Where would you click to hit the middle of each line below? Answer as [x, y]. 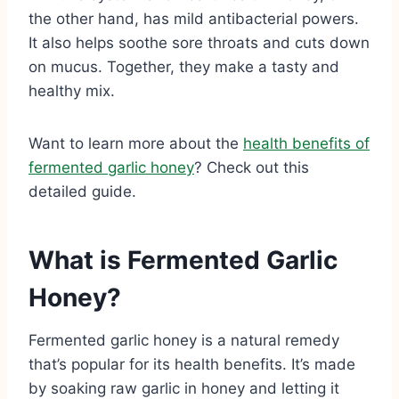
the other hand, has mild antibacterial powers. [194, 18]
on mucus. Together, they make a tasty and [184, 66]
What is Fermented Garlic [183, 260]
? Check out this [252, 167]
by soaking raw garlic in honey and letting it [184, 388]
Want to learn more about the [136, 143]
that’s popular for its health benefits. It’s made [192, 364]
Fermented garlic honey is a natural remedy [184, 340]
